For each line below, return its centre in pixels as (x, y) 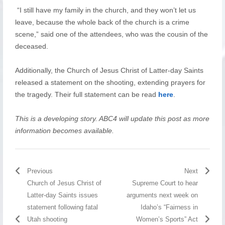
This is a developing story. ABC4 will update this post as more (112, 118)
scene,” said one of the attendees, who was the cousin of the (111, 34)
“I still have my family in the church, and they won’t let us (105, 10)
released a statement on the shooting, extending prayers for (110, 82)
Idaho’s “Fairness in (170, 207)
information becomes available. (64, 130)
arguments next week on (162, 195)
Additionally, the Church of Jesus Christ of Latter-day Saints (109, 70)
